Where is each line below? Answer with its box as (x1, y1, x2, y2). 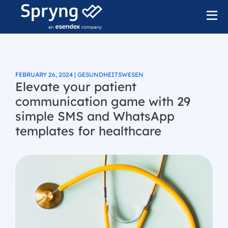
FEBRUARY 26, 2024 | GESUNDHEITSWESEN (15, 71, 144, 78)
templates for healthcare (15, 123, 161, 138)
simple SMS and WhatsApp (15, 108, 175, 124)
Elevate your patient (15, 79, 136, 94)
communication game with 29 (15, 94, 190, 109)
